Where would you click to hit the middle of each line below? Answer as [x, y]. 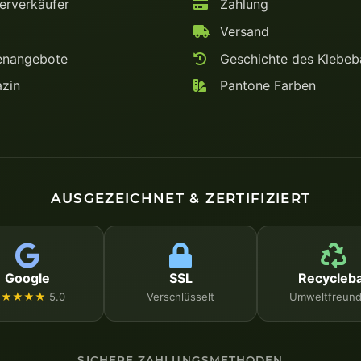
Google [27, 278]
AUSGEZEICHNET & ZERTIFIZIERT [180, 198]
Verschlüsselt [180, 296]
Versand [243, 31]
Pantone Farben [266, 86]
